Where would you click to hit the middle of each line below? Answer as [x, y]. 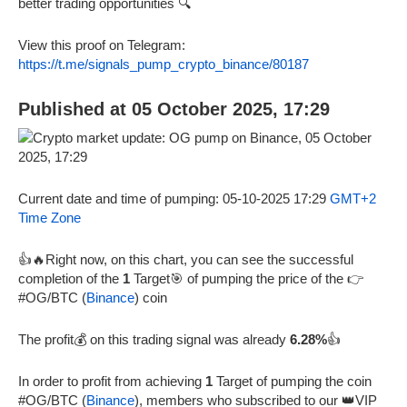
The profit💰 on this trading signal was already [154, 339]
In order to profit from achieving [112, 381]
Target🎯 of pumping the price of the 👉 [247, 278]
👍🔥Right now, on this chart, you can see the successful [186, 259]
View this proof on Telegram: [102, 45]
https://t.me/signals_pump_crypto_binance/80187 [164, 64]
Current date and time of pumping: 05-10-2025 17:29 [174, 198]
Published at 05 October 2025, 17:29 [174, 109]
